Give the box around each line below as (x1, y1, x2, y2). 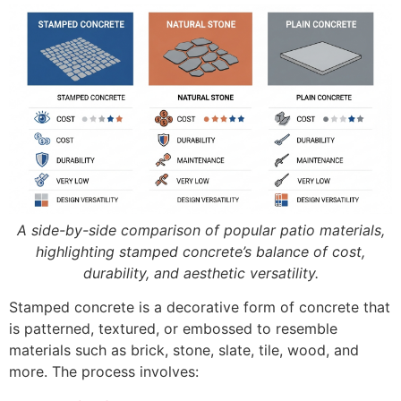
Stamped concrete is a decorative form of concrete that (9, 298, 390, 317)
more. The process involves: (9, 363, 199, 381)
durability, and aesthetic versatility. (82, 263, 319, 282)
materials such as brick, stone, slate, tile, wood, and (9, 341, 359, 360)
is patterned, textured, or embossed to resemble (9, 320, 337, 338)
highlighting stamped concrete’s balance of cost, (36, 242, 365, 260)
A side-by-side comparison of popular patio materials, (16, 220, 385, 239)
